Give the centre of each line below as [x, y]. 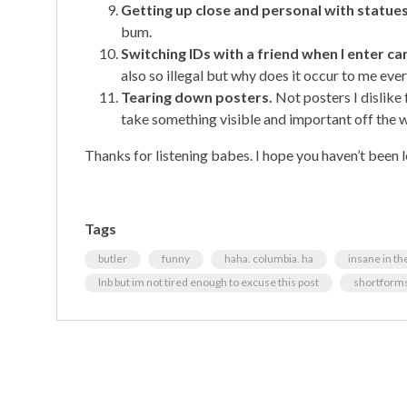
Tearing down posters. [197, 96]
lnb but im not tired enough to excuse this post [208, 282]
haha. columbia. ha [269, 258]
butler [113, 258]
